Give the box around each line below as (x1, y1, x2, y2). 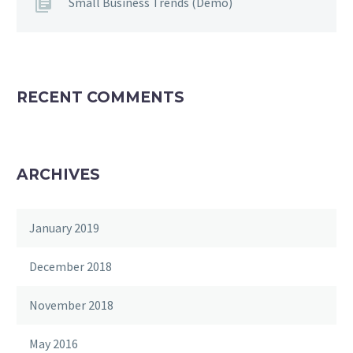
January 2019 (29, 220, 99, 236)
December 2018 (29, 258, 112, 275)
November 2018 (29, 297, 113, 314)
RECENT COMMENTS (17, 88, 184, 107)
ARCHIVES (17, 165, 100, 184)
